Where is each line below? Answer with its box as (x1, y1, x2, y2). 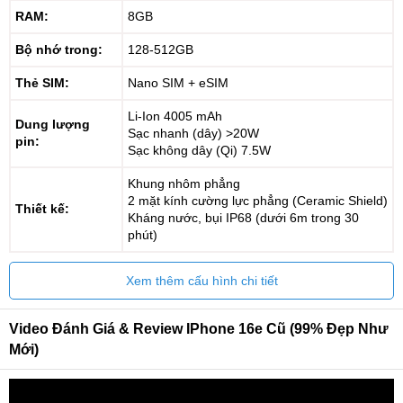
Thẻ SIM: (15, 76, 69, 90)
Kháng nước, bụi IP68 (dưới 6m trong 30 (128, 210, 359, 225)
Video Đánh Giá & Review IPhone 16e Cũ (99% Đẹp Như (9, 321, 389, 336)
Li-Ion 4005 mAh (128, 109, 222, 123)
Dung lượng (15, 117, 90, 131)
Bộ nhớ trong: (15, 42, 103, 57)
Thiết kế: (15, 201, 69, 216)
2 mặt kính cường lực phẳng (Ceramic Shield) (128, 193, 388, 208)
